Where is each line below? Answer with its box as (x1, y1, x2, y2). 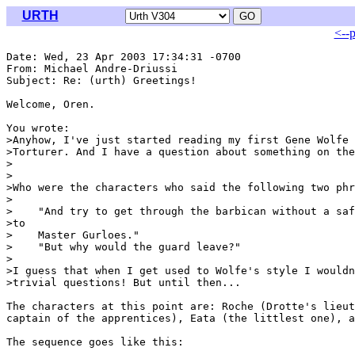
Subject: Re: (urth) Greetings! (6, 74, 197, 86)
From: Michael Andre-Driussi (6, 63, 184, 74)
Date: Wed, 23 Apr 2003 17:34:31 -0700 (6, 51, 241, 63)
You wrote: (6, 122, 70, 134)
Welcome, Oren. (6, 98, 95, 110)
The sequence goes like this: (6, 336, 184, 348)
